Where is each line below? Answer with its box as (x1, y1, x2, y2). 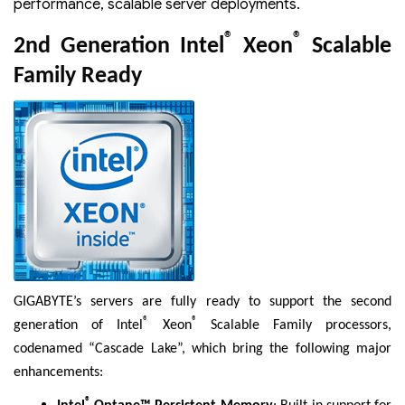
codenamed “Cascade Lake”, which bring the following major (14, 342, 391, 357)
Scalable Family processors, (196, 318, 392, 334)
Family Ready (14, 63, 142, 89)
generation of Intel (14, 318, 144, 334)
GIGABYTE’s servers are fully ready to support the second (14, 295, 391, 310)
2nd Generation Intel (14, 33, 224, 59)
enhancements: (14, 365, 103, 381)
